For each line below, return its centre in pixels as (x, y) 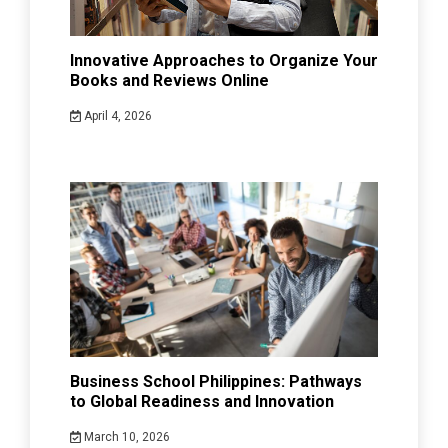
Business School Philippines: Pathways (216, 382)
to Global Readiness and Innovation (202, 402)
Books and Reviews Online (169, 81)
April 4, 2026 (116, 116)
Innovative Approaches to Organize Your (224, 61)
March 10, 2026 (125, 437)
